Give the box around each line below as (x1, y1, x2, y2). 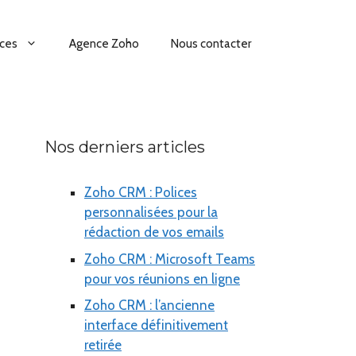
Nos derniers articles (44, 137, 205, 157)
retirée (84, 337, 122, 354)
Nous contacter (171, 37, 251, 52)
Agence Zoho (69, 37, 139, 52)
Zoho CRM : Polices (84, 184, 197, 201)
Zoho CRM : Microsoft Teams (84, 250, 255, 267)
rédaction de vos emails (84, 224, 224, 241)
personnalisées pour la (84, 204, 218, 221)
